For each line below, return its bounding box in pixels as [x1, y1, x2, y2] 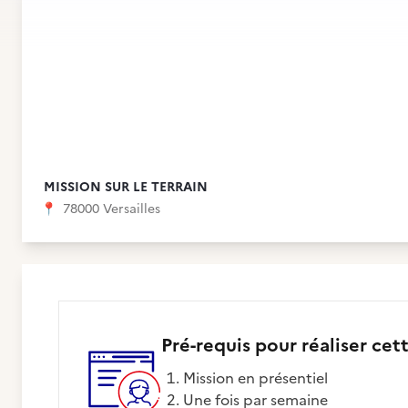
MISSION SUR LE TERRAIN [44, 178, 208, 197]
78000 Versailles [59, 199, 160, 219]
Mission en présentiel [196, 367, 328, 389]
